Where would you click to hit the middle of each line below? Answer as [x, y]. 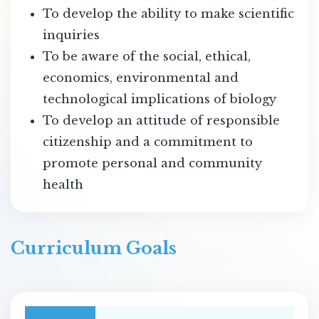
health [63, 184]
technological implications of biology [159, 99]
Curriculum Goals [94, 249]
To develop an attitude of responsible [161, 120]
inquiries [71, 35]
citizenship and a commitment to [147, 141]
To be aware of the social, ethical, [146, 56]
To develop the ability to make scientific [168, 13]
